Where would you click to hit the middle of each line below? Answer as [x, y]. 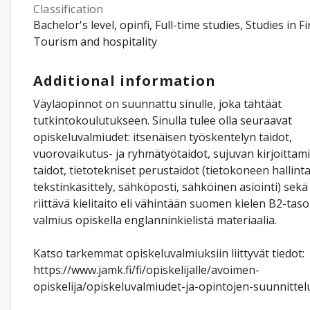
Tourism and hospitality [95, 42]
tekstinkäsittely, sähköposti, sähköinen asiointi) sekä [171, 187]
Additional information [125, 81]
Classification [69, 9]
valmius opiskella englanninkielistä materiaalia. [155, 220]
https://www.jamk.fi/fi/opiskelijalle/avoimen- [146, 270]
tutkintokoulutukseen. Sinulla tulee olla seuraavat [163, 120]
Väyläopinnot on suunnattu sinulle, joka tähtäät [157, 104]
